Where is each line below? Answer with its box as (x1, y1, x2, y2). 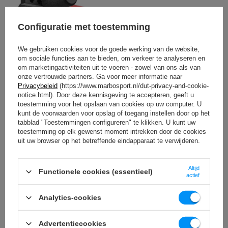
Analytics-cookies (39, 193, 101, 202)
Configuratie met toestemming (18, 21, 150, 32)
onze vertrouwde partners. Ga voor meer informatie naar (18, 72, 182, 80)
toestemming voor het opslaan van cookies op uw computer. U (18, 100, 202, 108)
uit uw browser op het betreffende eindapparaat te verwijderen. (18, 136, 200, 145)
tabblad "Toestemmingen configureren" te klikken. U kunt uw (18, 118, 195, 126)
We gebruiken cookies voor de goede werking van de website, (18, 45, 199, 53)
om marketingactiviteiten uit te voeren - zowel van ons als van (18, 63, 201, 71)
